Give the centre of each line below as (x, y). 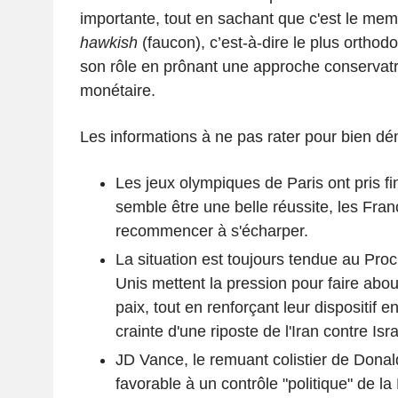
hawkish (108, 42)
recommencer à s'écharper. (211, 231)
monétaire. (117, 90)
